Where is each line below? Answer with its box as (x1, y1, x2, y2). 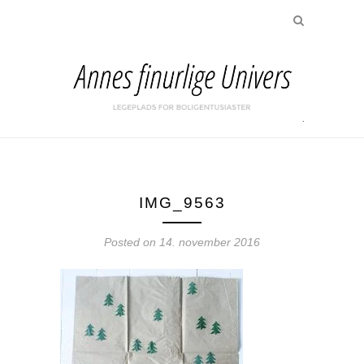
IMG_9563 (138, 194, 226, 212)
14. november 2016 (159, 236, 260, 249)
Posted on (104, 236, 159, 249)
